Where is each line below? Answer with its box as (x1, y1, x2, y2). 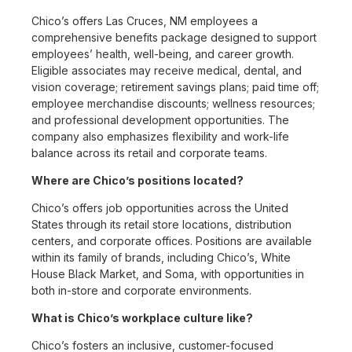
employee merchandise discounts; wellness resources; (31, 97, 315, 111)
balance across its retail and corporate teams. (31, 146, 267, 160)
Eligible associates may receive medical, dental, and (31, 64, 302, 78)
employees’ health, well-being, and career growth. (31, 47, 294, 61)
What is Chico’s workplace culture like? (31, 311, 253, 325)
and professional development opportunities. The (31, 113, 289, 127)
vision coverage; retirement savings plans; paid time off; (31, 80, 319, 94)
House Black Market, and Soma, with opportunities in (31, 267, 304, 281)
